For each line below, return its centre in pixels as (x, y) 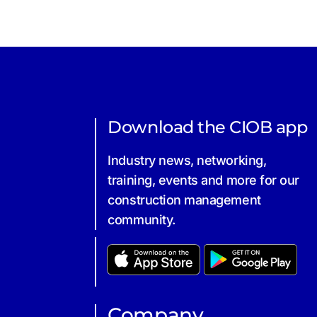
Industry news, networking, (187, 160)
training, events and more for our (203, 180)
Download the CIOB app (208, 127)
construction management (184, 200)
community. (142, 219)
